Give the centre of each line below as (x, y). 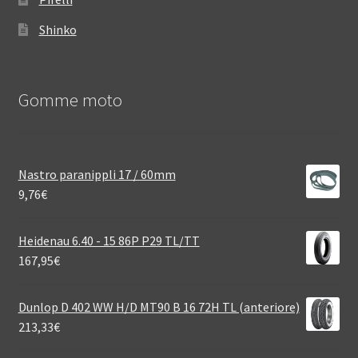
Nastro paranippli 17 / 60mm (97, 174)
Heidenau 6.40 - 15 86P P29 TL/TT (109, 240)
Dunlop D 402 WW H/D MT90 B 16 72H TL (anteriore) (159, 306)
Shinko (58, 30)
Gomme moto (70, 100)
